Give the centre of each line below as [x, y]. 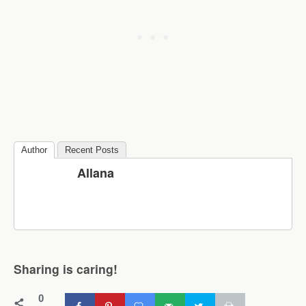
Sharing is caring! [66, 269]
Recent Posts [92, 150]
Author [34, 150]
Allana [96, 172]
